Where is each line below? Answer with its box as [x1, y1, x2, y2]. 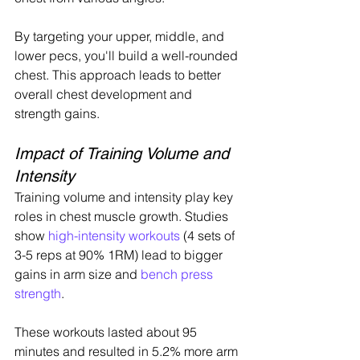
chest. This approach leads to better [14, 67, 224, 84]
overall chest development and [14, 86, 195, 103]
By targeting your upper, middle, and [14, 28, 227, 45]
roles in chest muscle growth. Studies [14, 208, 231, 225]
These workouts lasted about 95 [14, 324, 200, 341]
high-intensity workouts [48, 227, 180, 244]
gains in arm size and [14, 266, 141, 283]
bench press [141, 266, 216, 283]
